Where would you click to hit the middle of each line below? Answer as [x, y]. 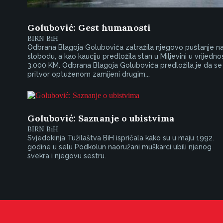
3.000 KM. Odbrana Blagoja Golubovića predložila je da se [125, 65]
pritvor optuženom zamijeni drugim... [89, 74]
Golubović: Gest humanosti [89, 28]
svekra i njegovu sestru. [67, 156]
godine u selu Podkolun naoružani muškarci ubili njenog [119, 147]
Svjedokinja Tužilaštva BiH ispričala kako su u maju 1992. [121, 138]
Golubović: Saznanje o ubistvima [101, 118]
